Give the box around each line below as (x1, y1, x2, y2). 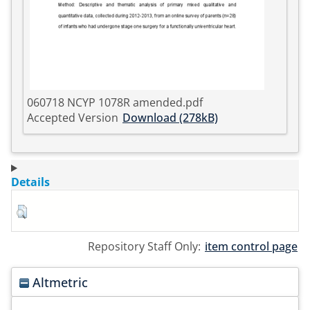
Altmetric (29, 273, 89, 291)
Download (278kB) (122, 110, 218, 126)
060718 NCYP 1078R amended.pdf (27, 95, 203, 111)
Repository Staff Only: (88, 239, 203, 255)
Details (11, 174, 50, 190)
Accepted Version (27, 110, 118, 126)
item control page (205, 239, 298, 255)
